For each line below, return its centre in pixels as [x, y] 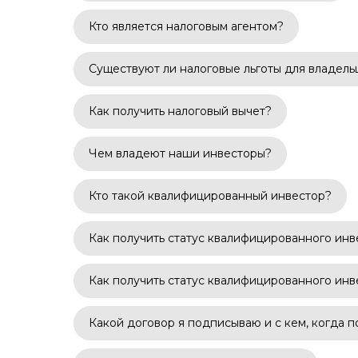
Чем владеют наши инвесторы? [180, 153]
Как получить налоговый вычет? [180, 111]
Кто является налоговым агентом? [186, 26]
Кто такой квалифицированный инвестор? [210, 196]
